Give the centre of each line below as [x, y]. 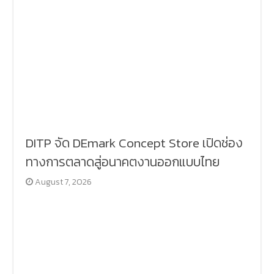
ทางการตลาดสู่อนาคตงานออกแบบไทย [123, 161]
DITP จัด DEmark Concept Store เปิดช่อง [135, 143]
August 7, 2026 [64, 182]
